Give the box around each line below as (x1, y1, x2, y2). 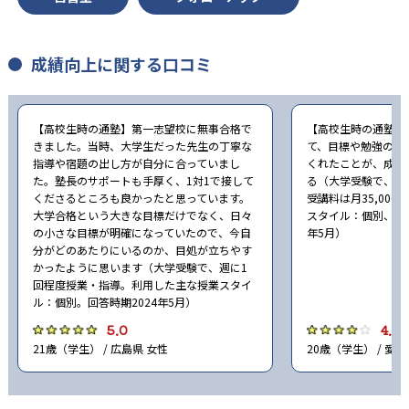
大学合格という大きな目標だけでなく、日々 (33, 207, 252, 224)
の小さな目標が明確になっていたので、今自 (33, 225, 251, 241)
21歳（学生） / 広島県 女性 (33, 341, 168, 357)
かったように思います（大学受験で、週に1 (33, 259, 247, 276)
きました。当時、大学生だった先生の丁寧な (33, 138, 252, 154)
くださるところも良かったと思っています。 (33, 190, 250, 206)
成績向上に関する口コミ (31, 52, 212, 77)
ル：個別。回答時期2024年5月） (33, 294, 196, 310)
